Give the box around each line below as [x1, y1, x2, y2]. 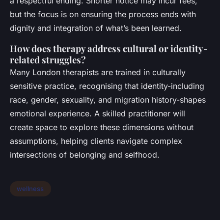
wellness [17, 185, 44, 193]
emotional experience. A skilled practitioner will [10, 108, 185, 118]
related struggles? [10, 53, 86, 66]
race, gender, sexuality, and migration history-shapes [10, 94, 206, 105]
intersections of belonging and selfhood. [10, 149, 160, 160]
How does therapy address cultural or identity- [10, 42, 208, 55]
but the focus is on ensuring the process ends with [10, 9, 196, 19]
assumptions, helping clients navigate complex [10, 136, 182, 146]
